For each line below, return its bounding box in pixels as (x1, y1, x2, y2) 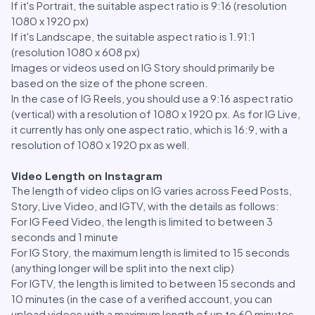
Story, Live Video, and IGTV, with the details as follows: (11, 199, 279, 212)
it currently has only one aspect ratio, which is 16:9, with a (11, 122, 288, 136)
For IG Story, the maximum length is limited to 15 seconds (11, 245, 290, 259)
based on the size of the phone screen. (11, 76, 208, 89)
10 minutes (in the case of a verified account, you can (11, 292, 272, 305)
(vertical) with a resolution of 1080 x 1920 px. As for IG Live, (11, 107, 300, 120)
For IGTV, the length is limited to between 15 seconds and (11, 276, 295, 290)
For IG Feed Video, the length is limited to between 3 (11, 214, 273, 228)
